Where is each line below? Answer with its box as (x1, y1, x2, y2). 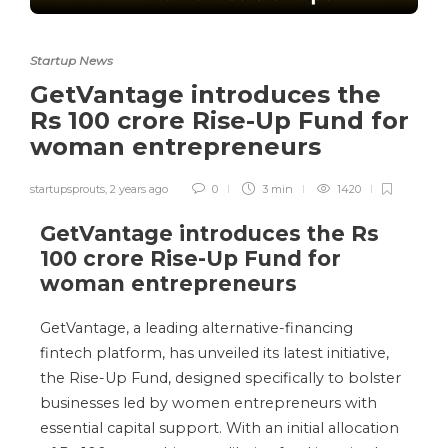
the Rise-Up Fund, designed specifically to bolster (40, 368, 401, 387)
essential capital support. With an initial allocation (40, 418, 399, 437)
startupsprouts (30, 181, 105, 196)
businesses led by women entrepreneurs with (40, 393, 377, 412)
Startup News (30, 52, 113, 68)
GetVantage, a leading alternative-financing (40, 318, 353, 337)
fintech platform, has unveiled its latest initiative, (40, 343, 389, 362)
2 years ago (110, 181, 168, 196)
